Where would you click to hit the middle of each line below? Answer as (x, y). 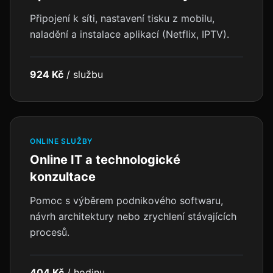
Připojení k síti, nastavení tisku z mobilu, (122, 18)
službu (88, 74)
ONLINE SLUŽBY (61, 141)
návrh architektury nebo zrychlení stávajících (133, 216)
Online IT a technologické (105, 160)
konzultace (63, 177)
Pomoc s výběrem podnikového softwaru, (126, 200)
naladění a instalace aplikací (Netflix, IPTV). (129, 34)
